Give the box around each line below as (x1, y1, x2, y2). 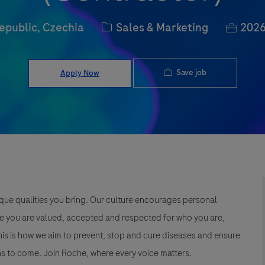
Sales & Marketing (113, 20, 211, 36)
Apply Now (60, 67, 99, 79)
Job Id (225, 18, 257, 35)
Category (101, 18, 150, 35)
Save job (176, 67, 206, 79)
